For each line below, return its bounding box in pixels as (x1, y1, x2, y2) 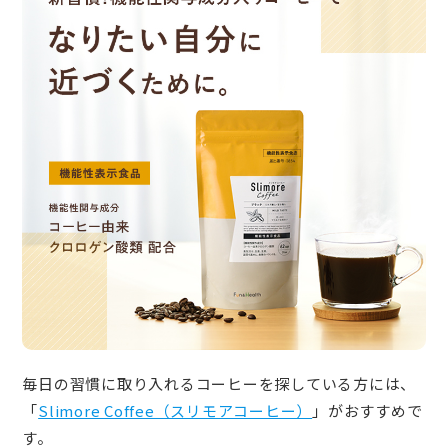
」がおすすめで (312, 399, 423, 421)
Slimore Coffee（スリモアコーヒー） (38, 399, 313, 421)
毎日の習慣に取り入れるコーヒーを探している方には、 (22, 372, 417, 394)
